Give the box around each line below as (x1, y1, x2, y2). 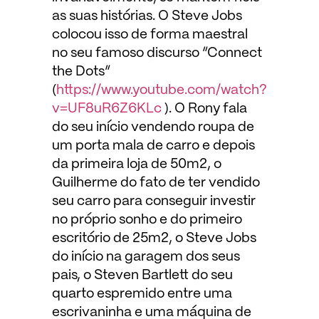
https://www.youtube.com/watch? (56, 83, 267, 97)
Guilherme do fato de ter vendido (51, 176, 260, 189)
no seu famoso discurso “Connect (51, 46, 262, 60)
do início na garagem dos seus (51, 250, 240, 263)
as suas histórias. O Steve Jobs (51, 9, 242, 23)
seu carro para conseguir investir (51, 194, 256, 208)
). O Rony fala (161, 102, 247, 115)
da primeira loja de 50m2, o (51, 157, 221, 171)
